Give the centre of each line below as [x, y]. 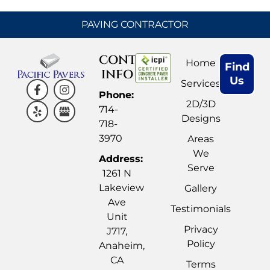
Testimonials [201, 209]
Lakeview [122, 187]
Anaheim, [122, 245]
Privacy [201, 229]
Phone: [117, 95]
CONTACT [130, 60]
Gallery [201, 188]
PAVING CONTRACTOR [135, 24]
